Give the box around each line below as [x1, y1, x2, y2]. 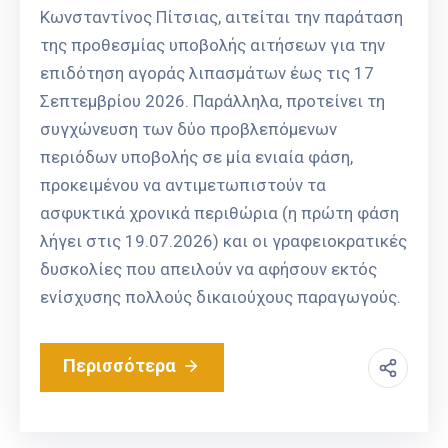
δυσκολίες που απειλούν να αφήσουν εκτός [40, 259, 377, 280]
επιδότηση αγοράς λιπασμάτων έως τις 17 [40, 63, 374, 84]
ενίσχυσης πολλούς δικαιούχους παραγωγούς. [40, 287, 401, 308]
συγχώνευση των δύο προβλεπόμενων [40, 119, 337, 140]
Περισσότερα [63, 355, 176, 377]
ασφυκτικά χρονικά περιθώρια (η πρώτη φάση [40, 203, 399, 224]
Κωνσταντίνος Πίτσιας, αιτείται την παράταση [40, 7, 403, 28]
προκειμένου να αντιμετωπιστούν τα [40, 175, 326, 196]
